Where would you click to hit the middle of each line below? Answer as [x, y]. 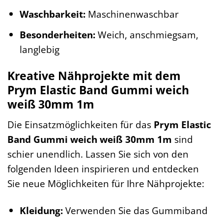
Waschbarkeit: [52, 14]
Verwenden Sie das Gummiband [135, 210]
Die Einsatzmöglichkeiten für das [81, 124]
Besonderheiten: [57, 34]
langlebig [39, 49]
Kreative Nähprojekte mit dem [94, 76]
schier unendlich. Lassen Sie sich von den [98, 154]
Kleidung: [41, 210]
